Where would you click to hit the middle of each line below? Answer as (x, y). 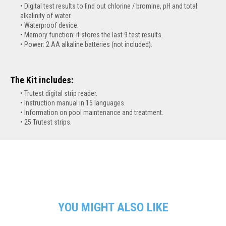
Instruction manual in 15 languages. (81, 103)
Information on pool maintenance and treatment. (100, 113)
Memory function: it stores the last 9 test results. (94, 35)
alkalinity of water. (46, 16)
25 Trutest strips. (48, 122)
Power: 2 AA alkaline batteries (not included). (88, 45)
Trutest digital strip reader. (65, 94)
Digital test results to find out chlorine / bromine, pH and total (111, 6)
